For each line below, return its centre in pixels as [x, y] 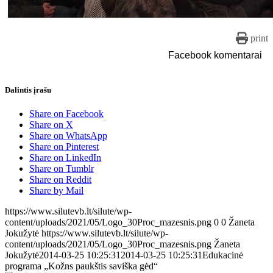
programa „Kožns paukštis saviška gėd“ [81, 266]
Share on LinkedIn [65, 158]
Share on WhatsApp [68, 136]
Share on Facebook [66, 114]
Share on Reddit [60, 180]
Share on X [51, 125]
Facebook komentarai [215, 55]
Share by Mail [56, 191]
